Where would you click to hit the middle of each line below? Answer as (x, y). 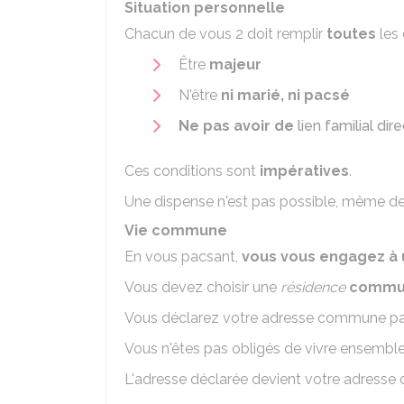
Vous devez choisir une (202, 287)
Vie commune (176, 230)
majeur (235, 64)
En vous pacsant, (183, 257)
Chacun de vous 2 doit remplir (225, 34)
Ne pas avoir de (238, 126)
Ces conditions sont (192, 171)
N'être (200, 95)
